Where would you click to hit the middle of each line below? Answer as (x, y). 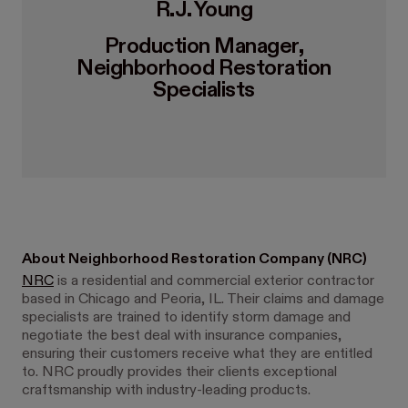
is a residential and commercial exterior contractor (214, 281)
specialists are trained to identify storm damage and (186, 317)
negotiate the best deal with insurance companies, (182, 336)
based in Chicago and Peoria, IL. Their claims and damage (203, 299)
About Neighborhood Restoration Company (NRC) (194, 259)
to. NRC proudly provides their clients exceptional (179, 372)
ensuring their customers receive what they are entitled (197, 354)
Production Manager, (204, 46)
